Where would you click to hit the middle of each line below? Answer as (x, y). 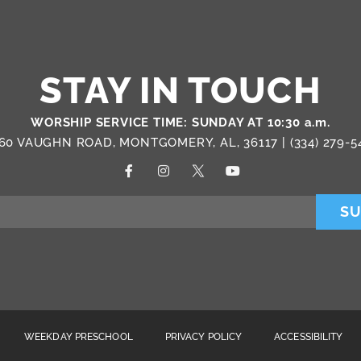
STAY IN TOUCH (180, 91)
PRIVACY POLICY (203, 337)
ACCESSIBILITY (309, 337)
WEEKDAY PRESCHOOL (79, 337)
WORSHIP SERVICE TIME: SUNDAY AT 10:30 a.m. (180, 123)
